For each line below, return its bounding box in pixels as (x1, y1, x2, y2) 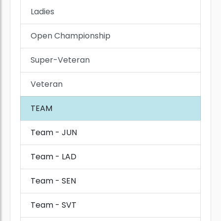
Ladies (31, 6, 54, 18)
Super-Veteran (31, 54, 90, 66)
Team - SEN (31, 175, 76, 187)
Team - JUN (31, 127, 77, 139)
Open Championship (31, 30, 110, 42)
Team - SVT (31, 199, 76, 211)
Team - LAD (31, 151, 76, 163)
